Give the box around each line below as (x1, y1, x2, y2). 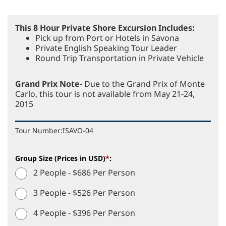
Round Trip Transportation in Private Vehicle (35, 52, 204, 64)
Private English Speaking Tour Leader (35, 42, 177, 53)
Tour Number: (15, 125, 63, 135)
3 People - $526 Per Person (31, 187, 135, 199)
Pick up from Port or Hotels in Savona (35, 32, 179, 43)
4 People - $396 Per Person (31, 207, 135, 219)
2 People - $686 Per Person (31, 167, 135, 179)
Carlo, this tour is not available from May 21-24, (15, 88, 195, 99)
